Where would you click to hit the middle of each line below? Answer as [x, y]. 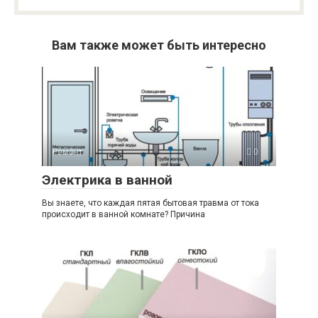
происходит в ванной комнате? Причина [124, 215]
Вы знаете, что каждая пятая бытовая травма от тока [150, 203]
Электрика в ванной [107, 180]
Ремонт [67, 152]
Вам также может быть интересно [159, 45]
